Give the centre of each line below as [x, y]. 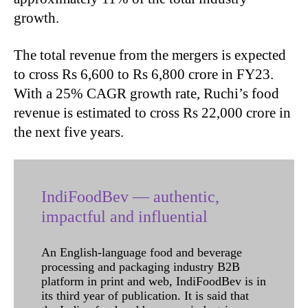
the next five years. [69, 132]
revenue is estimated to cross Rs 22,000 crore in [152, 112]
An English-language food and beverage [142, 252]
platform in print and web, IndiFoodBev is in [154, 281]
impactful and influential [124, 216]
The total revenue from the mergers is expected [150, 55]
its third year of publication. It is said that [145, 295]
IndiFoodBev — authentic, [130, 196]
